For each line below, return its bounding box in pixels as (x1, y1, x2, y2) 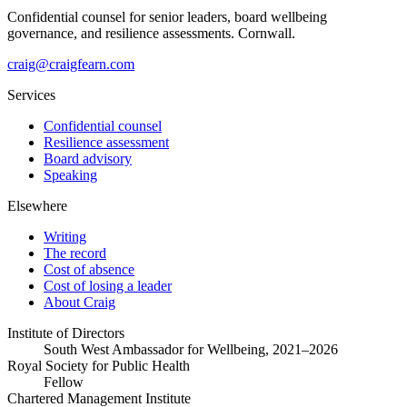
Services (7, 86, 55, 103)
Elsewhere (7, 197, 67, 213)
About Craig (44, 293, 115, 310)
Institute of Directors (7, 324, 124, 341)
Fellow (44, 373, 84, 390)
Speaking (44, 166, 97, 183)
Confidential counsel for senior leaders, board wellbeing (7, 8, 327, 25)
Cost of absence (44, 261, 134, 277)
